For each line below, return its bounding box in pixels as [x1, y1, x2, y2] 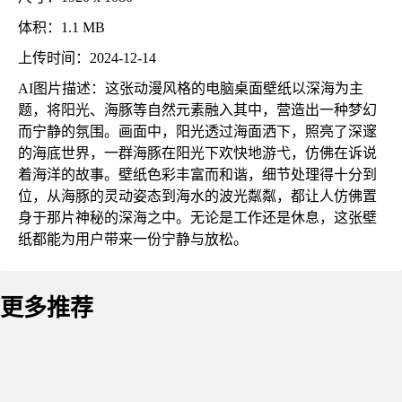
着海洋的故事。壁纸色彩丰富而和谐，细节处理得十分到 [18, 167, 377, 182]
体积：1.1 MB [18, 20, 105, 35]
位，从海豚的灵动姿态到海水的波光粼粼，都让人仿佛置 [18, 188, 377, 204]
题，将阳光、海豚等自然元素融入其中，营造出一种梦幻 [18, 102, 377, 118]
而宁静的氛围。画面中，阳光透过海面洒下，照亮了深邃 [18, 124, 377, 139]
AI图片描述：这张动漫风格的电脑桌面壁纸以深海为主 [18, 81, 363, 96]
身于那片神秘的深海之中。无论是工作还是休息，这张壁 [18, 210, 377, 225]
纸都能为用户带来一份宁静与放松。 [18, 232, 248, 247]
